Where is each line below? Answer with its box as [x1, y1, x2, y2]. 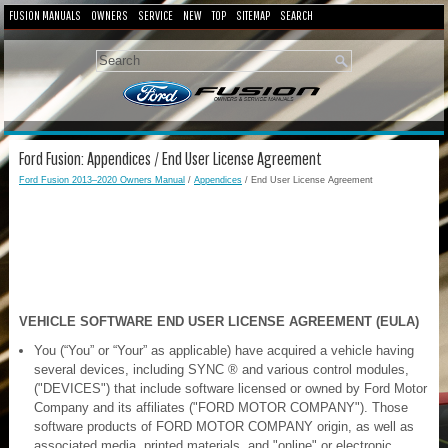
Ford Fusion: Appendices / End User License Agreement [19, 147, 322, 169]
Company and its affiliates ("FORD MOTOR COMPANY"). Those [34, 399, 408, 415]
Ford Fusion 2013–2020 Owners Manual [19, 174, 185, 185]
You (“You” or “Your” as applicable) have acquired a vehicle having [34, 342, 414, 358]
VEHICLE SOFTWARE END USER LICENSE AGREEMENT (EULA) [19, 313, 419, 329]
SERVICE [138, 8, 173, 23]
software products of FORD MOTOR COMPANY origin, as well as [34, 418, 414, 434]
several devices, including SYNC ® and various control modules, [34, 361, 409, 377]
